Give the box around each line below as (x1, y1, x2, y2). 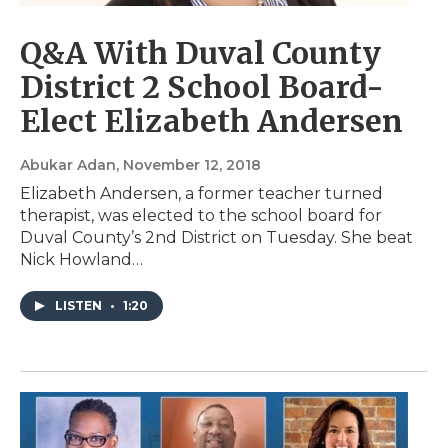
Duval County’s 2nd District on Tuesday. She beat (20, 228, 413, 248)
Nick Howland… (20, 250, 143, 270)
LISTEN (55, 298, 105, 314)
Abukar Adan (20, 156, 116, 175)
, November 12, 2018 (116, 156, 261, 175)
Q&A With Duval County (20, 34, 381, 73)
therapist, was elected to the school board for (20, 206, 382, 226)
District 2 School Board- (20, 68, 384, 107)
